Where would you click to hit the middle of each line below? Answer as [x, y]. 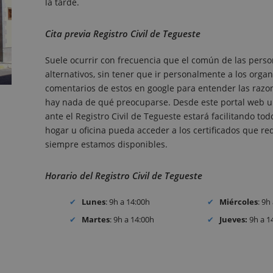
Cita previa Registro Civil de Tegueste [123, 34]
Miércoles [239, 202]
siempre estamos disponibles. [106, 144]
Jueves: [234, 219]
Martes [96, 219]
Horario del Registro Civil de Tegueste [124, 176]
